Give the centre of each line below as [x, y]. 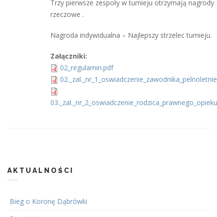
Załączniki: [70, 56]
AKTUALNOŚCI [40, 170]
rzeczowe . [67, 14]
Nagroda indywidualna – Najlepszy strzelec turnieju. [131, 35]
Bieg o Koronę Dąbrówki [48, 201]
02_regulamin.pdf [87, 67]
